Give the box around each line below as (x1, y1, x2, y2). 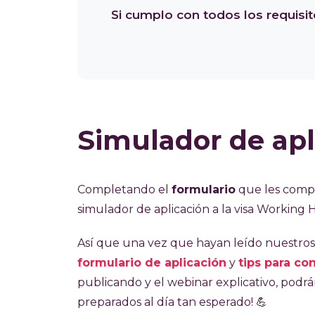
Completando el (77, 183, 172, 197)
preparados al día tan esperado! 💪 (77, 295, 267, 309)
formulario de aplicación (77, 256, 226, 270)
